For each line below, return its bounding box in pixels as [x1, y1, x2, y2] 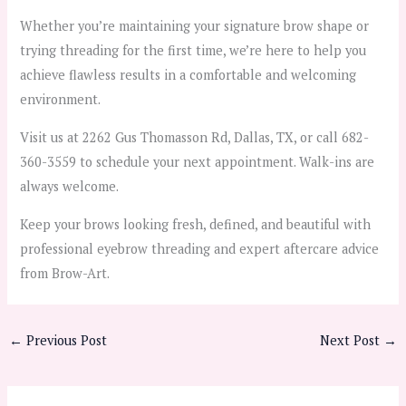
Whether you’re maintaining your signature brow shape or [20, 17, 370, 35]
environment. [20, 91, 101, 109]
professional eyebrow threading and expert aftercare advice [20, 239, 380, 257]
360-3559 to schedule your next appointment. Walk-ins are [20, 152, 375, 170]
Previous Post [22, 332, 107, 350]
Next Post [320, 332, 384, 350]
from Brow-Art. [20, 264, 111, 282]
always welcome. [20, 177, 120, 195]
